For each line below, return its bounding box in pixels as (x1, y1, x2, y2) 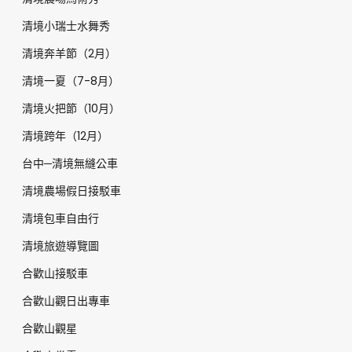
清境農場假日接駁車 (22, 183, 121, 200)
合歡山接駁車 (22, 266, 88, 282)
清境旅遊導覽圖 (22, 238, 99, 255)
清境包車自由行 (22, 211, 99, 227)
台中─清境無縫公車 (22, 156, 118, 172)
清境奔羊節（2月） (22, 46, 116, 62)
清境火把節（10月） (22, 101, 120, 117)
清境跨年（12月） (22, 128, 108, 145)
